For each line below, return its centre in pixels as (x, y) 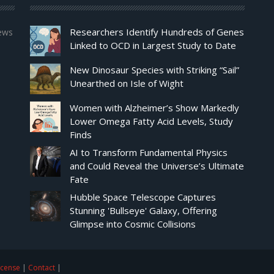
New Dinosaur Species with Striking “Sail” (154, 70)
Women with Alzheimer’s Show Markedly (154, 108)
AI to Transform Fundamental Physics (148, 153)
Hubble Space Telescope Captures (143, 197)
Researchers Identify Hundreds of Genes (157, 32)
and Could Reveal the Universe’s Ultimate (157, 166)
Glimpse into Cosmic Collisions (132, 224)
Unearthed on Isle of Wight (126, 83)
